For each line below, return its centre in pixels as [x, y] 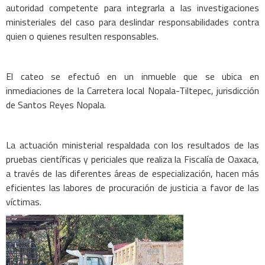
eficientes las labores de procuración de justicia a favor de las [132, 188]
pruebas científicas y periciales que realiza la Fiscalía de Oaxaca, [132, 159]
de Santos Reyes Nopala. [56, 105]
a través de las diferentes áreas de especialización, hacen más [132, 173]
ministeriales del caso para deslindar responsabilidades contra [132, 22]
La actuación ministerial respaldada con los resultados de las [132, 145]
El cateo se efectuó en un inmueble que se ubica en [132, 76]
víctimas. [24, 202]
